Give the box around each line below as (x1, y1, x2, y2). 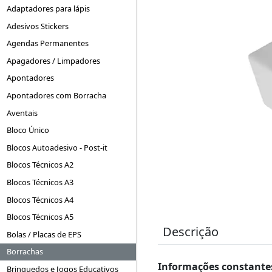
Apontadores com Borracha (7, 90, 107, 101)
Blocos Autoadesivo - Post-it (7, 141, 108, 153)
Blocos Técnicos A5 (7, 211, 74, 223)
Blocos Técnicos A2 (7, 159, 74, 171)
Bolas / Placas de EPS (7, 228, 82, 240)
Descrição (163, 223, 219, 240)
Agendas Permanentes (7, 38, 89, 49)
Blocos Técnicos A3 (7, 177, 74, 188)
